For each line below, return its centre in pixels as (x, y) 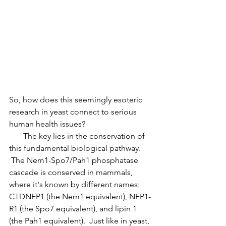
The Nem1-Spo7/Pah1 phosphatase (75, 160)
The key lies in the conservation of (16, 136)
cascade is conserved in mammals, (72, 173)
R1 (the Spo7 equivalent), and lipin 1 (74, 209)
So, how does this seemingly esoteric (77, 100)
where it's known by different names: (75, 185)
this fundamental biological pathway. (76, 148)
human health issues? (47, 124)
